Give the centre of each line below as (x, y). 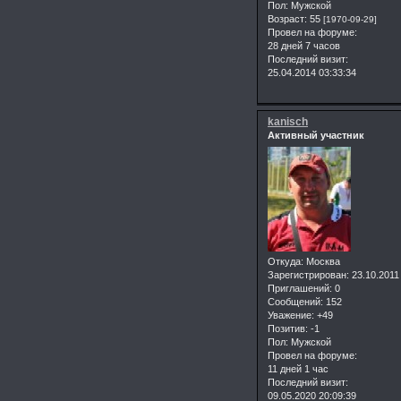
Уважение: (291, 315)
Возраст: (287, 19)
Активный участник (316, 136)
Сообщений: (295, 301)
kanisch (288, 122)
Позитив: (288, 328)
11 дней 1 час (298, 368)
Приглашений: (300, 288)
